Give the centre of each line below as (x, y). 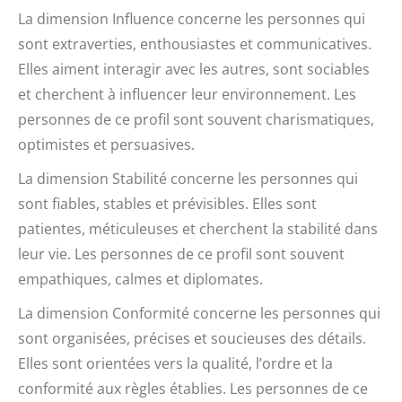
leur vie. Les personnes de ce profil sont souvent (181, 253)
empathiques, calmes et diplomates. (140, 279)
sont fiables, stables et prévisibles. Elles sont (167, 203)
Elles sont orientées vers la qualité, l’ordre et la (175, 363)
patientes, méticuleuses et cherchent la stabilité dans (198, 228)
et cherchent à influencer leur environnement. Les (187, 94)
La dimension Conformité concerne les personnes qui (199, 313)
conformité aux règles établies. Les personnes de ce (193, 388)
